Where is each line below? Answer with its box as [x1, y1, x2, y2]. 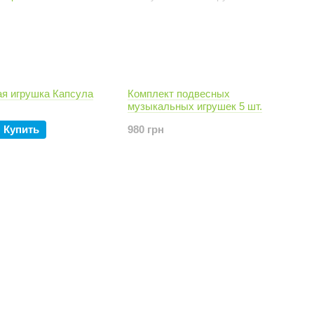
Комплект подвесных [128, 88, 230, 100]
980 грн [128, 123, 164, 135]
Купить [4, 123, 39, 135]
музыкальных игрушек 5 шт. [128, 100, 262, 112]
